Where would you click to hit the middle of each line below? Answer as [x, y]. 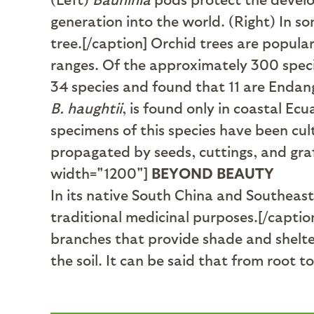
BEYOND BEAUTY [213, 173]
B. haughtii [86, 108]
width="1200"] [99, 173]
